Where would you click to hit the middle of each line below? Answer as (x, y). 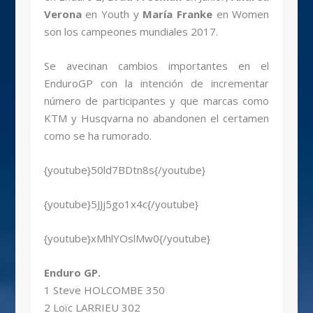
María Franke (176, 14)
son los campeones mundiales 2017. (131, 32)
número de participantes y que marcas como (156, 101)
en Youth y (110, 14)
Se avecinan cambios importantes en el (156, 66)
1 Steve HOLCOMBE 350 (104, 290)
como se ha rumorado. (97, 136)
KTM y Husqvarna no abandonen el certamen (156, 118)
